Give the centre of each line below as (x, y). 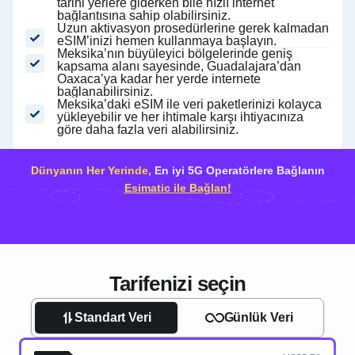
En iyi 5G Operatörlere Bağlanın (238, 170)
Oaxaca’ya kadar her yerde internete (159, 79)
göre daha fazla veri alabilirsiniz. (148, 130)
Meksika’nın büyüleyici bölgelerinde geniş (175, 53)
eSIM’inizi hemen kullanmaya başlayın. (167, 41)
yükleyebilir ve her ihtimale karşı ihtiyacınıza (180, 117)
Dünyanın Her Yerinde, (91, 170)
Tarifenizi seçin (177, 284)
